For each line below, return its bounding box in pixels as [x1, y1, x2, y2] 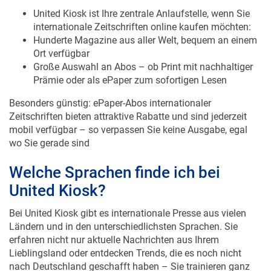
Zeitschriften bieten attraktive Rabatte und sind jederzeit [9, 111, 247, 123]
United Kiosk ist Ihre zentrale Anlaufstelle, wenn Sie [33, 8, 250, 20]
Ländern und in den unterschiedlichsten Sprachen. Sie [9, 221, 238, 233]
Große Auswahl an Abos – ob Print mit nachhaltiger [33, 61, 253, 73]
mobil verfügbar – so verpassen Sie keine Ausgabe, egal [9, 124, 247, 136]
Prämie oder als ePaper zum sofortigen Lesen [33, 74, 227, 87]
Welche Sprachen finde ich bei [9, 163, 220, 182]
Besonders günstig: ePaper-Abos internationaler [9, 97, 211, 109]
